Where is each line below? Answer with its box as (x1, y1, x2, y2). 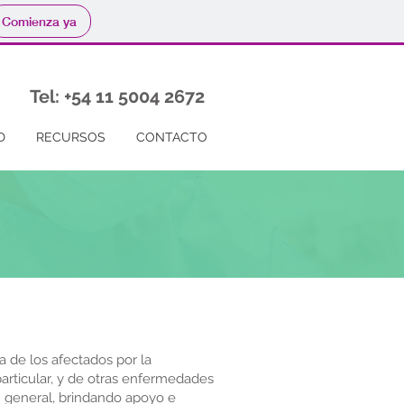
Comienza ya (2, 13, 77, 30)
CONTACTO (136, 130, 207, 144)
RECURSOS (36, 130, 106, 144)
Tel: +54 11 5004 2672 (30, 86, 205, 107)
